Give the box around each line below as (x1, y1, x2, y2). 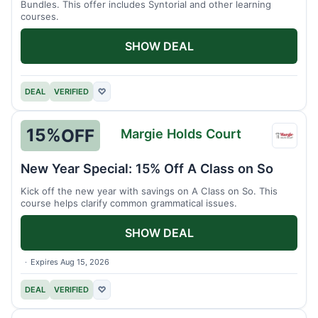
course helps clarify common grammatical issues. (21, 197, 237, 209)
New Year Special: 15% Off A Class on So (21, 160, 273, 176)
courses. (21, 11, 59, 23)
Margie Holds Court (121, 126, 242, 142)
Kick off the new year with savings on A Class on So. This (21, 185, 278, 197)
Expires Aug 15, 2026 (31, 256, 110, 267)
